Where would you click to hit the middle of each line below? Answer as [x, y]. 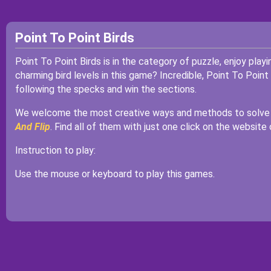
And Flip [32, 127]
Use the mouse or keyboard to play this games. [115, 174]
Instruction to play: [55, 150]
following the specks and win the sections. [106, 89]
